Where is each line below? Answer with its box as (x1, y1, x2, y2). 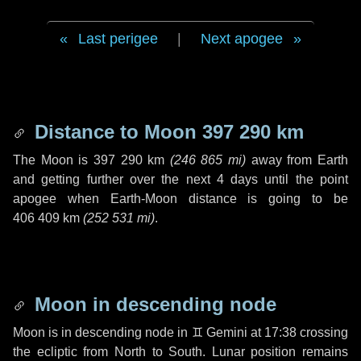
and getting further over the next (13, 172, 217, 186)
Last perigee (78, 31, 158, 47)
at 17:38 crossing (247, 326, 349, 339)
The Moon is (13, 153, 93, 167)
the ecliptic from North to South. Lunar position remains (13, 345, 348, 359)
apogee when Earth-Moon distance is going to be (13, 192, 348, 205)
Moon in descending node (29, 293, 276, 315)
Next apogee (201, 31, 283, 47)
